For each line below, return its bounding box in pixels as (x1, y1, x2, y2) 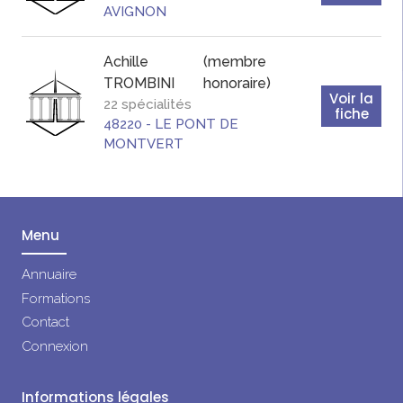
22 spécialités (103, 96, 192, 113)
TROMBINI (103, 75, 175, 93)
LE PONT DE (155, 116, 238, 133)
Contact (22, 314, 69, 331)
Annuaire (22, 265, 76, 282)
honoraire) (202, 75, 271, 93)
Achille (103, 53, 148, 71)
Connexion (22, 338, 88, 355)
